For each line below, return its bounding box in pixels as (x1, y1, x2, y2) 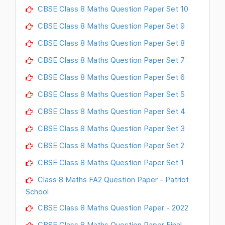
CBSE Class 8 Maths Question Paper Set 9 (36, 21, 185, 30)
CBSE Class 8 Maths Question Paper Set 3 (36, 124, 185, 133)
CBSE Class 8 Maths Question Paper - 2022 (36, 203, 188, 212)
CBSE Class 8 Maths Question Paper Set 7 (36, 55, 185, 64)
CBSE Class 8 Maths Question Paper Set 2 (36, 141, 184, 150)
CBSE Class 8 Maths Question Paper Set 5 (36, 89, 185, 98)
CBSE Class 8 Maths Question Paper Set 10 (36, 4, 188, 13)
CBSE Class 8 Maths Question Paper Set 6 (36, 72, 185, 81)
